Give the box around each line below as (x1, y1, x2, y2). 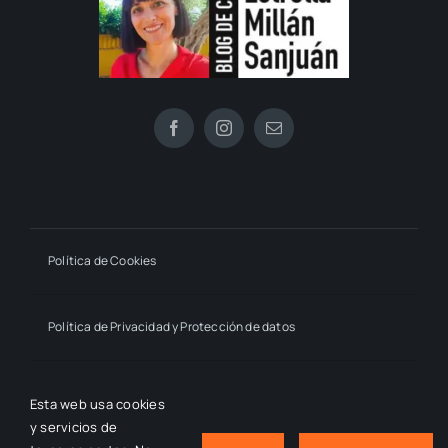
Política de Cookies (47, 252, 157, 270)
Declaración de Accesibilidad (47, 384, 214, 402)
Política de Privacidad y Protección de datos (47, 318, 295, 336)
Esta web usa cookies (30, 395, 165, 413)
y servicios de (30, 418, 118, 436)
